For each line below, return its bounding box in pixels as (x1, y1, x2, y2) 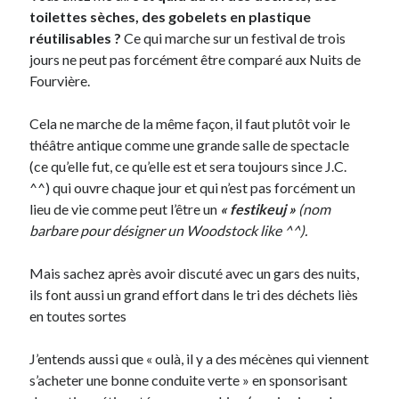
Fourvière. (29, 72, 91, 90)
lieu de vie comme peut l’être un (29, 200, 221, 218)
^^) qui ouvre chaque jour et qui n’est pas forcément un (29, 179, 356, 197)
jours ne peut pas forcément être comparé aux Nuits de (29, 51, 362, 69)
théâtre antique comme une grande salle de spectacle (29, 136, 350, 154)
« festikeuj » (220, 200, 299, 218)
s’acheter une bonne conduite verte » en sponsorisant (29, 371, 348, 389)
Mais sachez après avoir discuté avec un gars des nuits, (29, 265, 360, 282)
